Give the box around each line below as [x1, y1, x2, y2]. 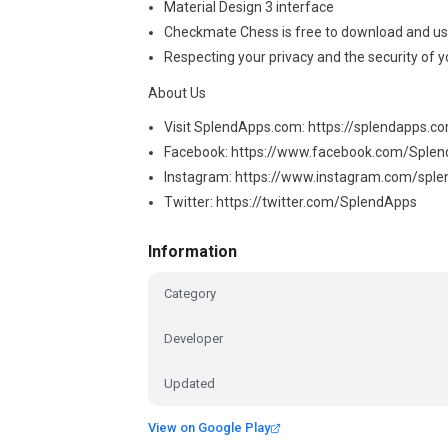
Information [148, 242, 237, 261]
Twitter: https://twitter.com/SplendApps [164, 194, 417, 210]
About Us [148, 85, 206, 101]
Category [164, 286, 216, 301]
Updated [164, 376, 215, 391]
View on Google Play [148, 420, 270, 435]
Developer [164, 331, 223, 346]
